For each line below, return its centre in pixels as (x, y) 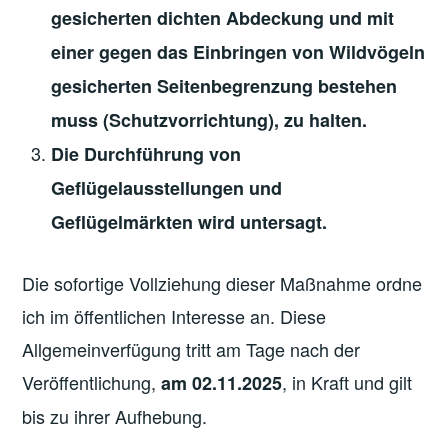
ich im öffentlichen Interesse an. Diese (174, 316)
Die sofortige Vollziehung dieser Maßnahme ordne (222, 283)
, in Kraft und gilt (347, 382)
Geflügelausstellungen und (167, 187)
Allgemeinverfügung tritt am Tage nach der (191, 349)
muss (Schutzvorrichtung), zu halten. (209, 119)
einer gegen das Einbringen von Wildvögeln (238, 51)
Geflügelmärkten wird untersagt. (189, 221)
